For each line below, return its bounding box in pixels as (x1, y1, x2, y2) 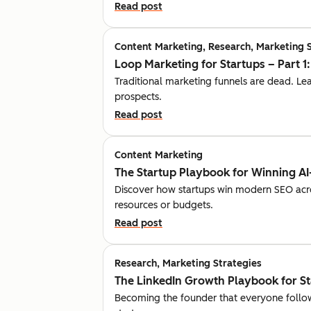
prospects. (115, 90, 162, 103)
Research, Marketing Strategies (115, 257, 262, 269)
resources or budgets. (115, 199, 213, 211)
